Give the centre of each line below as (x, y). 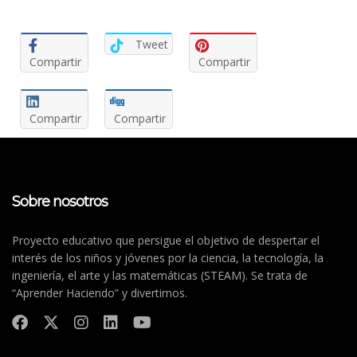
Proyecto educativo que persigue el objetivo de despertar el (166, 240)
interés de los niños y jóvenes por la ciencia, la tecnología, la (168, 257)
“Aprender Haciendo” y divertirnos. (100, 292)
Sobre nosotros (60, 201)
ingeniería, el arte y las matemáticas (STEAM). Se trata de (160, 275)
